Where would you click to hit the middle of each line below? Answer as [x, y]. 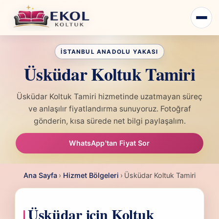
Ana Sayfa [41, 175]
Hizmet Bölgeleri [91, 175]
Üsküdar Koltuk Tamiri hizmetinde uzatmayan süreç [109, 97]
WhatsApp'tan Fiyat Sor [109, 143]
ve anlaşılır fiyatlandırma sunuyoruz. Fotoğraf [109, 109]
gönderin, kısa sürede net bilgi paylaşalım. [109, 121]
